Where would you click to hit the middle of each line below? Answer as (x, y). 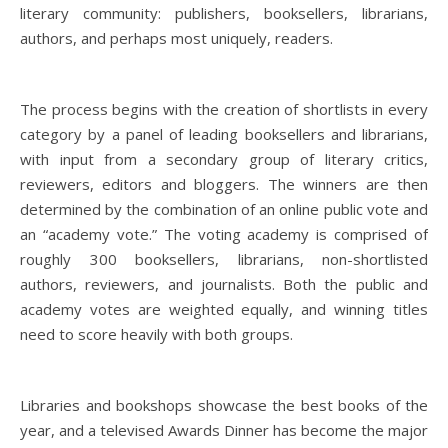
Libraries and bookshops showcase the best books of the (224, 405)
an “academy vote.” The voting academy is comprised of (224, 234)
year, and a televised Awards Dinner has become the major (224, 430)
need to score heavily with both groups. (156, 334)
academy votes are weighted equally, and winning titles (224, 309)
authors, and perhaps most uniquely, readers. (176, 38)
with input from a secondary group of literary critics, (224, 159)
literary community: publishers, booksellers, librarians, (224, 13)
